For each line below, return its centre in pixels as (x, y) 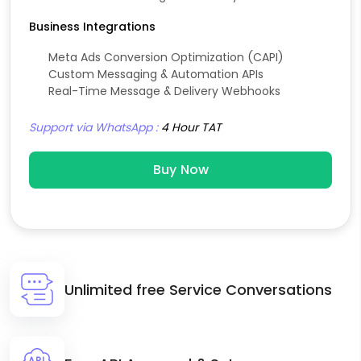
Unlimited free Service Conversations (198, 289)
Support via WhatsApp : (95, 128)
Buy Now (180, 170)
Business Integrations (92, 27)
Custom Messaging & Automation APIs (156, 75)
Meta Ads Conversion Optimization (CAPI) (166, 58)
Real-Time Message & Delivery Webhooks (164, 91)
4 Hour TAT (191, 128)
